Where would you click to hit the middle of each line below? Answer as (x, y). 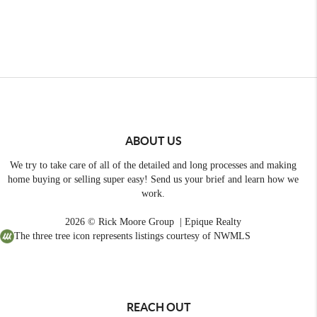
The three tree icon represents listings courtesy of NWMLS (132, 236)
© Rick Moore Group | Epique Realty (163, 221)
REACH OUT (158, 307)
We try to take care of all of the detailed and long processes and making (153, 165)
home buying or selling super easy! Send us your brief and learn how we (153, 179)
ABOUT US (153, 140)
